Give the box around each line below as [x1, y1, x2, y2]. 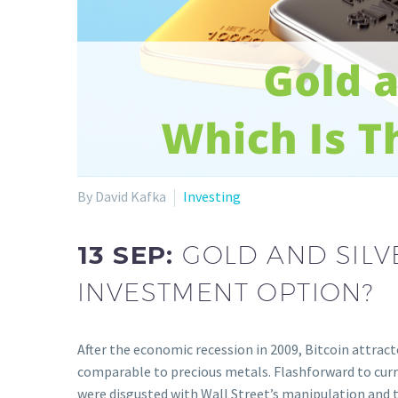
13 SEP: [77, 239, 183, 270]
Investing [183, 187, 241, 205]
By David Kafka [77, 187, 166, 205]
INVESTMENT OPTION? [77, 276, 374, 306]
